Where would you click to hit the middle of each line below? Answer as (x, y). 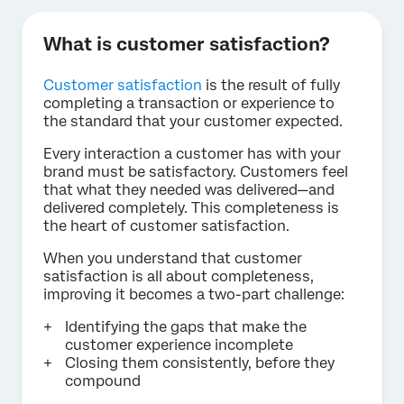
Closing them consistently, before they (200, 363)
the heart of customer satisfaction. (166, 225)
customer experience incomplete (179, 344)
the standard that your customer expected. (193, 121)
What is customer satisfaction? (187, 44)
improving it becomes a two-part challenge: (194, 294)
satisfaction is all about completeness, (179, 276)
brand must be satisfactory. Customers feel (196, 171)
